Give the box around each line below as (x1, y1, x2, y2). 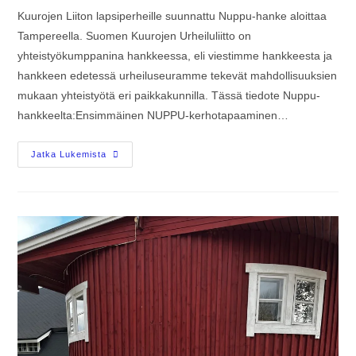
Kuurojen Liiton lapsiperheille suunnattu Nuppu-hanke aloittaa (17, 9, 327, 22)
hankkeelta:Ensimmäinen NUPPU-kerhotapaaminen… (17, 108, 289, 122)
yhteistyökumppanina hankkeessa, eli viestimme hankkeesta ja (17, 48, 333, 62)
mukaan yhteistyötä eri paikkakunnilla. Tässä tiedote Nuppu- (17, 88, 321, 102)
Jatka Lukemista (31, 149, 107, 159)
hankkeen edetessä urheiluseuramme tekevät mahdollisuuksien (17, 68, 338, 82)
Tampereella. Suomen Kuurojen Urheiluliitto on (17, 29, 252, 42)
